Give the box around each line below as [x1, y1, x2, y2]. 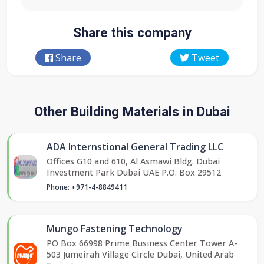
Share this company [72, 24, 192, 40]
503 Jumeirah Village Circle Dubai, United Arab [47, 248, 234, 260]
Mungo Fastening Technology [47, 222, 183, 235]
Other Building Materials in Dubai [34, 103, 230, 119]
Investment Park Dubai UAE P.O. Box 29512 [47, 166, 221, 178]
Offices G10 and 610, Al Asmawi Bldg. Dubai [47, 155, 220, 167]
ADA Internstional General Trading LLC [47, 140, 223, 153]
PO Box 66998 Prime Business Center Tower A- [47, 237, 237, 249]
